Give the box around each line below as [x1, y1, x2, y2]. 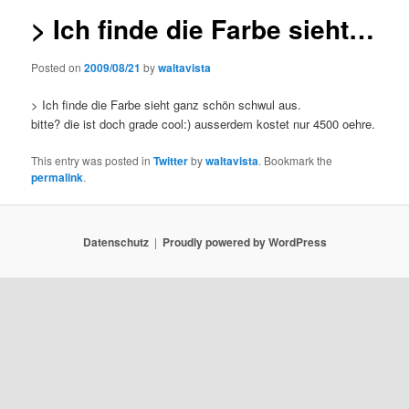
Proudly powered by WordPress [162, 233, 327, 250]
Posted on [31, 58, 85, 75]
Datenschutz [82, 233, 149, 250]
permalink [31, 169, 84, 186]
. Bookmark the [258, 152, 333, 169]
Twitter [153, 152, 189, 170]
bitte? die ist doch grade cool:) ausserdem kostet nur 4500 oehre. [31, 114, 376, 132]
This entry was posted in [31, 152, 154, 169]
